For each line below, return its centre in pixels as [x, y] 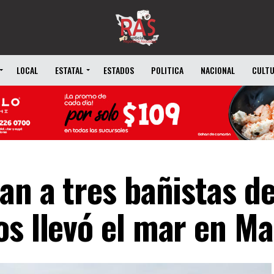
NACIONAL [218, 70]
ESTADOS [119, 70]
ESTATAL [69, 70]
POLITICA [167, 70]
